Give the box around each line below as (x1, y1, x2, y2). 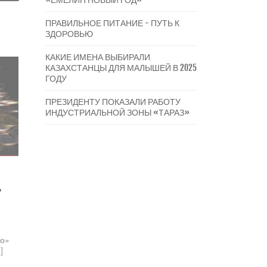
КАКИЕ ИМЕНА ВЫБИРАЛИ (45, 52, 150, 62)
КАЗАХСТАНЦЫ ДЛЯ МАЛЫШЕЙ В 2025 (45, 63, 197, 73)
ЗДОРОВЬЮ (45, 29, 93, 39)
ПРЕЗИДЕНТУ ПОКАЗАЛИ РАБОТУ (45, 97, 181, 107)
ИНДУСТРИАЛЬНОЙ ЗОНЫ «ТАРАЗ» (45, 107, 190, 117)
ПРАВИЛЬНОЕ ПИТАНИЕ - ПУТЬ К (45, 18, 179, 28)
